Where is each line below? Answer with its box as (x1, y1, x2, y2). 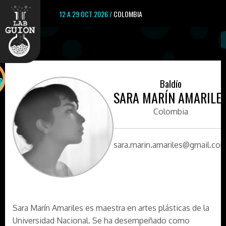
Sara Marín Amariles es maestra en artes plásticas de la (13, 203, 209, 213)
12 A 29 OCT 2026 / (60, 9, 114, 19)
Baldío (159, 76, 182, 90)
